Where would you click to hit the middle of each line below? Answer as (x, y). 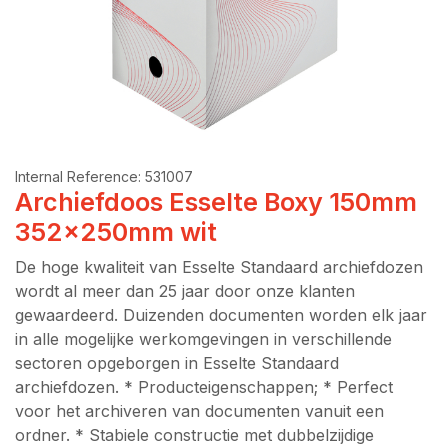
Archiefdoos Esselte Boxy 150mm (216, 202)
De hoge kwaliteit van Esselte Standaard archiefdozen (219, 267)
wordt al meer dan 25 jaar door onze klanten (185, 291)
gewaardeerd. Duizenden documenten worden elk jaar (221, 315)
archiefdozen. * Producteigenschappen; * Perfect (204, 387)
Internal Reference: (80, 176)
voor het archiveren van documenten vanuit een (199, 411)
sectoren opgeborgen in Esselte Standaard (177, 363)
